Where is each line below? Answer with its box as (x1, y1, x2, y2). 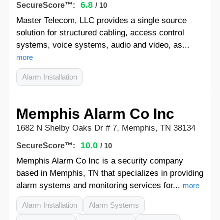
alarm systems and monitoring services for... (16, 181, 180, 190)
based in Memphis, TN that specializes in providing (16, 168, 203, 178)
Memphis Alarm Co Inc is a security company (16, 156, 183, 165)
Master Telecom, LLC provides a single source (16, 16, 187, 25)
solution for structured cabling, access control (16, 28, 184, 37)
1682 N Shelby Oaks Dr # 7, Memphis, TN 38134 (16, 123, 195, 133)
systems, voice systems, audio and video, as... (16, 40, 190, 50)
